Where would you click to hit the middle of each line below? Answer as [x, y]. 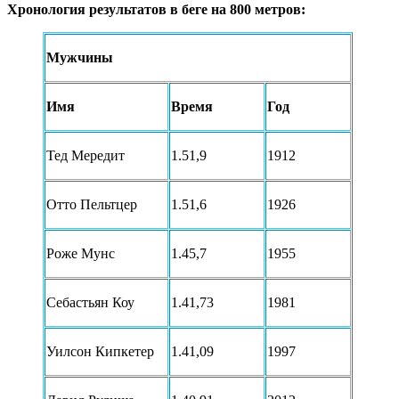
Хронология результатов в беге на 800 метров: [156, 10]
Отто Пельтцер [92, 205]
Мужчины [80, 58]
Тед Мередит [85, 156]
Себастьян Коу [90, 303]
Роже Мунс [81, 254]
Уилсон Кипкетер [100, 352]
